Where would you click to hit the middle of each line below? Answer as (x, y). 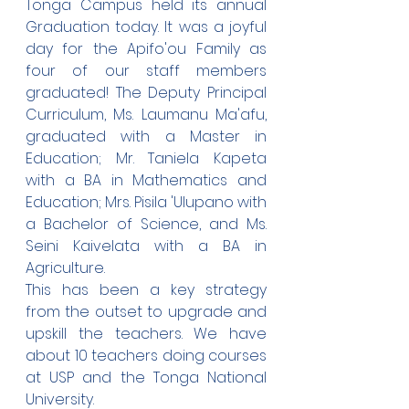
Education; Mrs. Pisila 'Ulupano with (146, 202)
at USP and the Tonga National (146, 378)
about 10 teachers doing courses (146, 356)
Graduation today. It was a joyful (146, 27)
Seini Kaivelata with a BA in (146, 246)
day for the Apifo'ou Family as (146, 49)
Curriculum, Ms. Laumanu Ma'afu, (146, 115)
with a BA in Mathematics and (146, 180)
